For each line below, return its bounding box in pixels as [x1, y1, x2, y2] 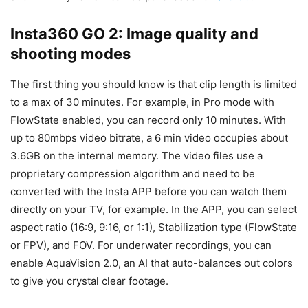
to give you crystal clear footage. [10, 274, 168, 287]
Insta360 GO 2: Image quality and [10, 24, 258, 43]
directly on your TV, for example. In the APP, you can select [10, 202, 297, 216]
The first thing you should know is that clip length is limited [10, 77, 297, 91]
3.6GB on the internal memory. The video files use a [10, 148, 263, 162]
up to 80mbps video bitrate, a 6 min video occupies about [10, 131, 288, 144]
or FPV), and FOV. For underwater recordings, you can [10, 238, 272, 252]
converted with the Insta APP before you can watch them [10, 184, 287, 198]
